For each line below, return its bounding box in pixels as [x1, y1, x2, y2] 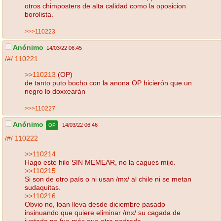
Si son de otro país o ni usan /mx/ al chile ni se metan [25, 175, 191, 183]
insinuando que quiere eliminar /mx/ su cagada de [25, 208, 181, 217]
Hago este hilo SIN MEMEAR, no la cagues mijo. [25, 158, 176, 166]
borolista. [25, 10, 53, 18]
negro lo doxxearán [25, 87, 85, 95]
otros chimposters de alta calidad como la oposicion [25, 1, 186, 10]
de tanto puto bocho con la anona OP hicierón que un [25, 78, 192, 87]
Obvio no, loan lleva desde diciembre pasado [25, 200, 165, 208]
